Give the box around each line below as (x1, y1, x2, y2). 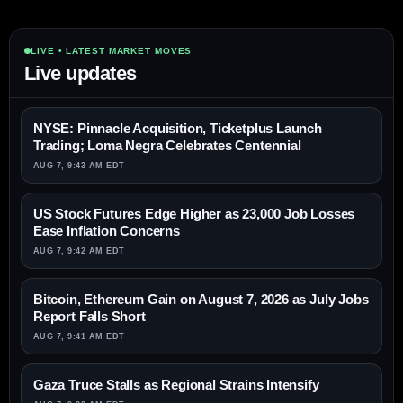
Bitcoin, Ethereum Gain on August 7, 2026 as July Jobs (33, 291, 369, 308)
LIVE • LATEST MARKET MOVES (31, 46, 193, 57)
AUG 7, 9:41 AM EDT (33, 332, 125, 342)
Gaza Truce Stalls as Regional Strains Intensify (33, 377, 319, 393)
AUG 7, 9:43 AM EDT (33, 161, 125, 171)
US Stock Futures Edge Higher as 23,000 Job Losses (33, 206, 355, 222)
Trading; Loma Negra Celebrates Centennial (33, 138, 301, 154)
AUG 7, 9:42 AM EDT (33, 246, 125, 256)
